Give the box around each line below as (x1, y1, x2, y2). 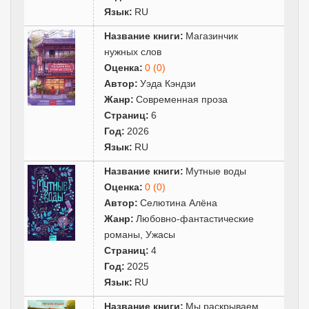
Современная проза (136, 93, 228, 105)
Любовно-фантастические (136, 212, 255, 224)
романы (104, 228, 141, 240)
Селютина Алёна (140, 197, 218, 208)
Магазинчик (186, 30, 239, 41)
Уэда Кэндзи (140, 77, 197, 89)
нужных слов (104, 46, 162, 57)
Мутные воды (186, 165, 247, 177)
